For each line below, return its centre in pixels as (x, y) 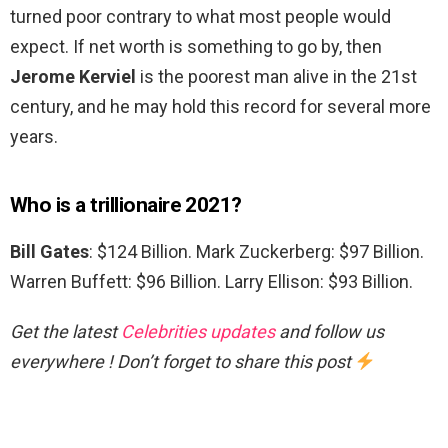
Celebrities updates (198, 332)
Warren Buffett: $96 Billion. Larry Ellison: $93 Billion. (211, 282)
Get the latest (65, 332)
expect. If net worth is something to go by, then (196, 47)
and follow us (329, 332)
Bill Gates (49, 252)
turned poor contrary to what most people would (200, 17)
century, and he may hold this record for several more (220, 107)
